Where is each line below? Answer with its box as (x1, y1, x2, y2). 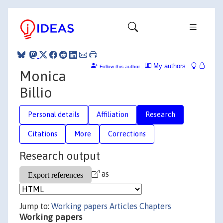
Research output (19, 149, 100, 162)
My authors (151, 62, 186, 70)
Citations (28, 129, 57, 138)
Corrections (108, 129, 146, 138)
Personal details (28, 110, 80, 118)
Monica (19, 68, 66, 84)
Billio (19, 84, 52, 101)
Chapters (139, 202, 171, 211)
